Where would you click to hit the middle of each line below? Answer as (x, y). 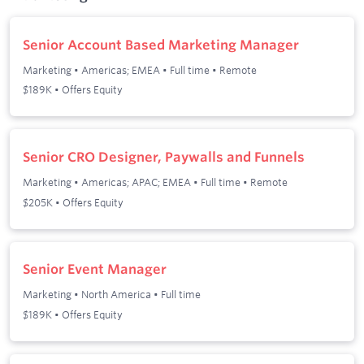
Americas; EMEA (121, 70)
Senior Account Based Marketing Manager (161, 45)
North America (116, 295)
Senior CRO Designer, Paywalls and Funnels (164, 157)
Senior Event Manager (95, 269)
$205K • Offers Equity (73, 202)
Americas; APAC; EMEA (136, 182)
